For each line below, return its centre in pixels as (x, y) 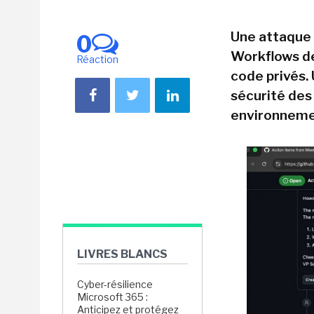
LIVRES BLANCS (122, 254)
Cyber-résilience (115, 284)
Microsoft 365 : (112, 297)
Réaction (97, 59)
